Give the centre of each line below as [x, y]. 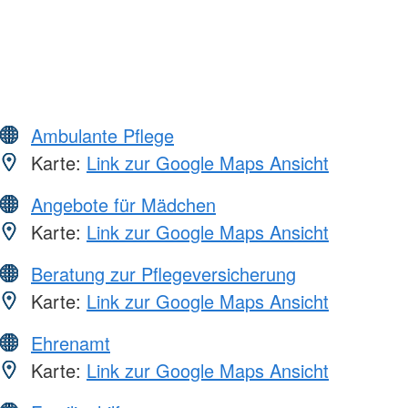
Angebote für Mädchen [123, 204]
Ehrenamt [71, 342]
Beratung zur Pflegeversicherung [163, 273]
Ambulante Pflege [102, 135]
